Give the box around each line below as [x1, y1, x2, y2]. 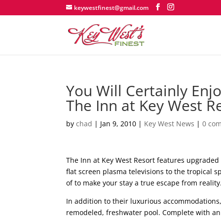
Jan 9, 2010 [100, 119, 137, 128]
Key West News [144, 119, 195, 128]
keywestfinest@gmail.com [74, 3, 149, 12]
